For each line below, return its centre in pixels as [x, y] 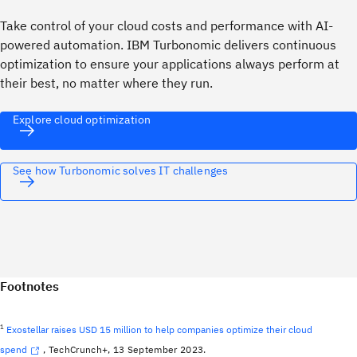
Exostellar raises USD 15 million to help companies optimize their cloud [159, 330]
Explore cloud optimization [82, 120]
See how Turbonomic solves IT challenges [121, 171]
